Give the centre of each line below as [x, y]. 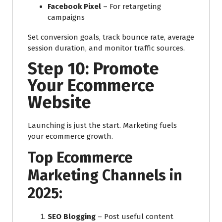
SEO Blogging [72, 216]
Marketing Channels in [105, 175]
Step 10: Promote [93, 68]
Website [59, 102]
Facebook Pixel [74, 6]
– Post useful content [135, 216]
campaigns [66, 17]
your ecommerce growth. [70, 136]
